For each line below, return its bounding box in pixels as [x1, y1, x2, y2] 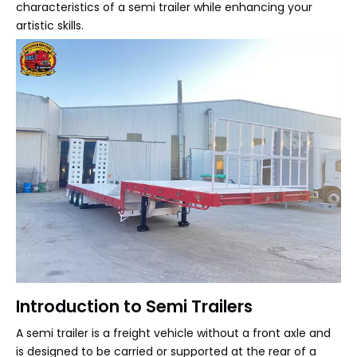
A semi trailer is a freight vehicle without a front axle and [16, 325, 331, 341]
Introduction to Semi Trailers [16, 295, 253, 318]
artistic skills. [16, 18, 84, 33]
